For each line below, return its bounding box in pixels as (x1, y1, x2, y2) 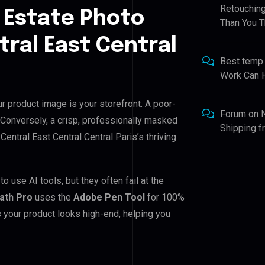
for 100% (145, 191, 185, 203)
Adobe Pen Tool (73, 191, 145, 203)
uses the (33, 191, 73, 203)
